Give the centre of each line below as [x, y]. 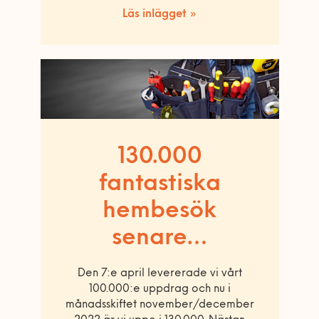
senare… [159, 238]
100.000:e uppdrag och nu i [159, 289]
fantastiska [159, 184]
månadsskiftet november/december [159, 305]
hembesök [159, 211]
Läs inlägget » [159, 14]
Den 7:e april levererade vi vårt [159, 273]
